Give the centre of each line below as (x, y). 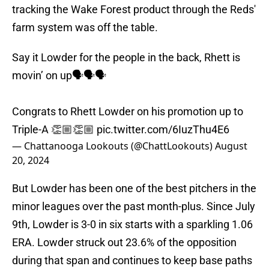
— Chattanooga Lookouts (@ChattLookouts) (113, 146)
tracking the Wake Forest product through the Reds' (134, 10)
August (231, 146)
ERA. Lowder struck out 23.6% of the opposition (124, 243)
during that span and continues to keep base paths (132, 261)
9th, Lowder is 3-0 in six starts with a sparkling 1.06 (132, 225)
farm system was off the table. (85, 28)
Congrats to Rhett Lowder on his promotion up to (128, 112)
